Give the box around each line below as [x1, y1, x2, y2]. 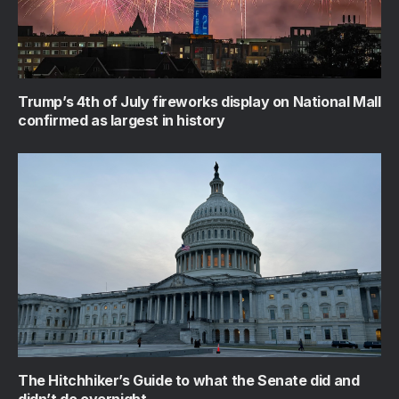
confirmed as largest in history [18, 110, 225, 129]
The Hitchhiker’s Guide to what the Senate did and [18, 371, 360, 390]
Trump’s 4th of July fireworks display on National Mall [18, 92, 381, 110]
